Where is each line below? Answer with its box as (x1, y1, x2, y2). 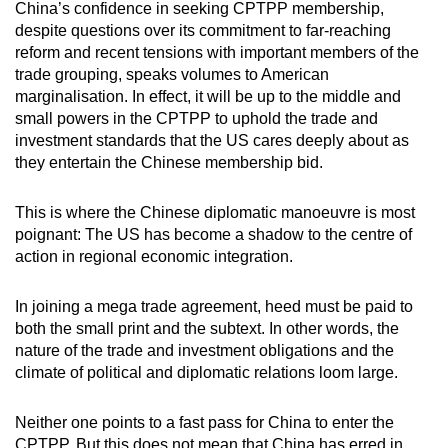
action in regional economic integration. (15, 248, 293, 266)
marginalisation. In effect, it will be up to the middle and (15, 88, 401, 106)
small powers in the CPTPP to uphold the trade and (15, 110, 378, 128)
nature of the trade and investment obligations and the (15, 342, 394, 360)
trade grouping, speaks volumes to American (15, 66, 329, 84)
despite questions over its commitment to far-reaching (15, 22, 391, 40)
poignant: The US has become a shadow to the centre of (15, 226, 412, 244)
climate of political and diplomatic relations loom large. (15, 364, 398, 382)
